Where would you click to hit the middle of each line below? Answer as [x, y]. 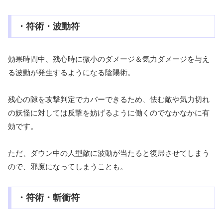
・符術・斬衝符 [48, 198]
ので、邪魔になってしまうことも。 [68, 166]
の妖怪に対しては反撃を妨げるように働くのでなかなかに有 [109, 112]
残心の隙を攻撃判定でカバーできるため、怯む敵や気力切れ [109, 99]
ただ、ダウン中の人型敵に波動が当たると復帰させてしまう [109, 153]
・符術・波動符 [48, 26]
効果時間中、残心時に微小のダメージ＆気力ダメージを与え [109, 59]
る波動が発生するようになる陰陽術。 [71, 72]
